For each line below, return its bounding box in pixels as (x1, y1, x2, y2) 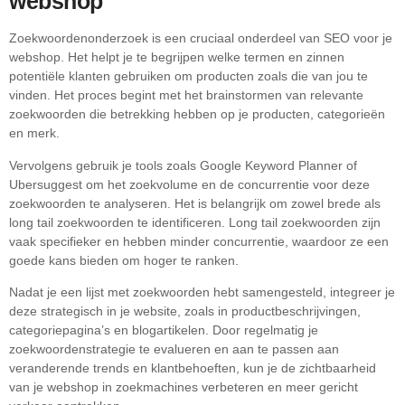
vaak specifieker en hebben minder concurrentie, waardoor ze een (9, 233, 389, 249)
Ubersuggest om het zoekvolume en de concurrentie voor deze (9, 176, 370, 192)
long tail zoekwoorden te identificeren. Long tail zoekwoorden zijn (9, 214, 381, 230)
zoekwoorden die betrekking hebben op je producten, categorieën (9, 107, 385, 122)
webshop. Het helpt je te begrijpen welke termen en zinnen (9, 50, 344, 65)
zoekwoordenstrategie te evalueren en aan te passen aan (9, 342, 339, 357)
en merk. (9, 126, 60, 141)
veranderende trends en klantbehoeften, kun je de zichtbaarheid (9, 361, 376, 376)
